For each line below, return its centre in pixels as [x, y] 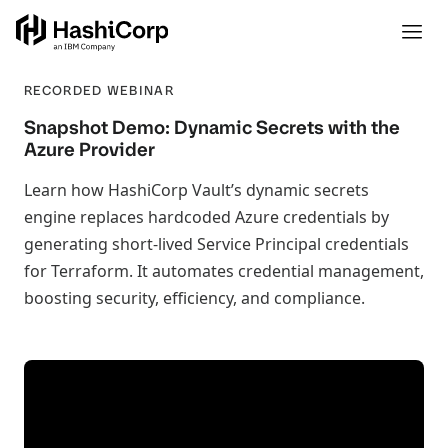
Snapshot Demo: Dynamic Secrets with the [212, 127]
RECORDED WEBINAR [99, 90]
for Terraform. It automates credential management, [224, 271]
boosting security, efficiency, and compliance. [194, 298]
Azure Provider [89, 149]
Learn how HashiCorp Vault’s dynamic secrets [196, 190]
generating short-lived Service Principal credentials [216, 244]
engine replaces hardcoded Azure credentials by [206, 217]
